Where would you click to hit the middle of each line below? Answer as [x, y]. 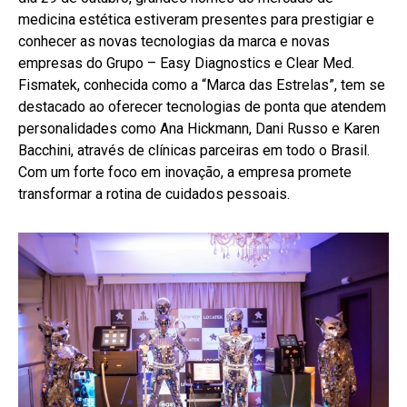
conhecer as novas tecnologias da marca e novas [174, 41]
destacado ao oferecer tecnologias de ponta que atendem [202, 106]
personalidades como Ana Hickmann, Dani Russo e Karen [199, 128]
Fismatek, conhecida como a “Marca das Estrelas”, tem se [202, 84]
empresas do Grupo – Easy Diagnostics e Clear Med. [186, 63]
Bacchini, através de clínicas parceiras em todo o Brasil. [194, 150]
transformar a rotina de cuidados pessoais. [154, 194]
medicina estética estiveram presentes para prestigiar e [196, 19]
